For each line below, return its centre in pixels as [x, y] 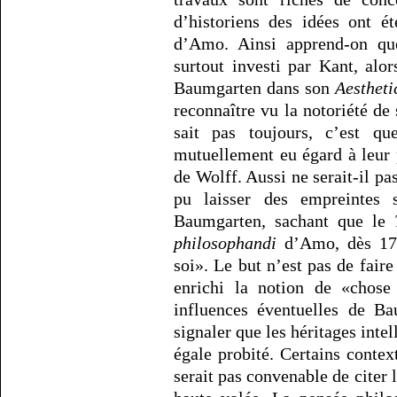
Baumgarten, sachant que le [284, 221]
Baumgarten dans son [254, 88]
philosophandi [225, 243]
